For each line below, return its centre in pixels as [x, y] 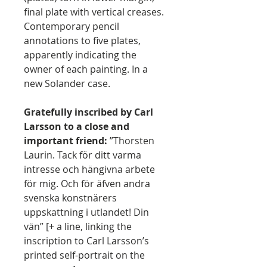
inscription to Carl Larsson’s [86, 241]
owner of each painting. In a [86, 69]
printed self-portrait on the [84, 255]
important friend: [66, 141]
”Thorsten [131, 141]
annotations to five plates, [82, 41]
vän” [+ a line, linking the [78, 226]
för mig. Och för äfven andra [87, 184]
